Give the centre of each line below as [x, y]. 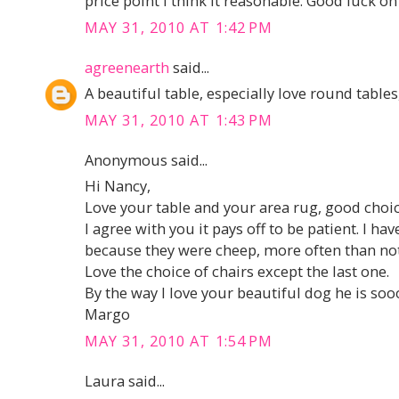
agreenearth [127, 67]
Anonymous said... [146, 159]
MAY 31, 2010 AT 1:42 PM [179, 27]
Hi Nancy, [118, 186]
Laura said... [125, 380]
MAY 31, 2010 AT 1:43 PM [179, 119]
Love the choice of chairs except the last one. [237, 272]
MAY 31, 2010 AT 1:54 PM [179, 340]
